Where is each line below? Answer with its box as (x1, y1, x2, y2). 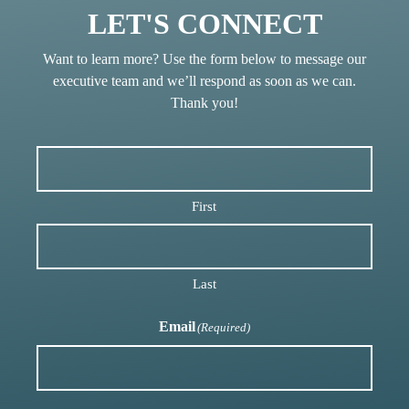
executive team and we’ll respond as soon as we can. (53, 72, 356, 89)
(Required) (196, 320, 250, 334)
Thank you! (171, 94, 238, 110)
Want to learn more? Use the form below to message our (43, 50, 366, 67)
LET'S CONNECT (87, 6, 322, 40)
